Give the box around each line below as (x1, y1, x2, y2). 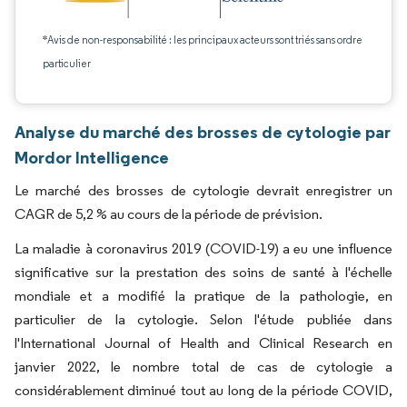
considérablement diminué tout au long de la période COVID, (15, 382, 392, 399)
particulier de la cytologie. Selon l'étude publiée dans (15, 311, 392, 328)
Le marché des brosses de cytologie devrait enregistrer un (15, 182, 392, 199)
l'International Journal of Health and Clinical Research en (15, 334, 392, 352)
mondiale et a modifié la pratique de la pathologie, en (15, 287, 392, 304)
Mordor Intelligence (15, 146, 169, 168)
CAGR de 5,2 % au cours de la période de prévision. (15, 205, 323, 223)
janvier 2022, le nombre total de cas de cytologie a (15, 358, 392, 375)
